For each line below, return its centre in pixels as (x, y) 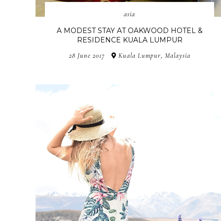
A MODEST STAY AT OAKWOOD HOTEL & (129, 30)
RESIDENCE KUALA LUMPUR (129, 40)
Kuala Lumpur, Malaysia (153, 55)
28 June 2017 (87, 55)
